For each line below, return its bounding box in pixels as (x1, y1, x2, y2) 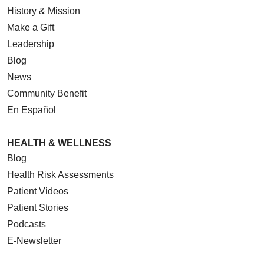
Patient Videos (7, 186, 68, 197)
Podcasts (7, 219, 46, 230)
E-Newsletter (7, 236, 61, 246)
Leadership (7, 39, 54, 49)
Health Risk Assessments (7, 170, 114, 180)
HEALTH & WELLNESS (7, 138, 111, 148)
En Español (7, 105, 56, 115)
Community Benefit (7, 88, 87, 99)
